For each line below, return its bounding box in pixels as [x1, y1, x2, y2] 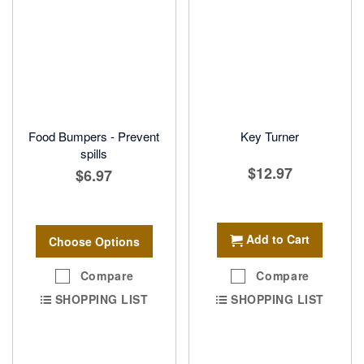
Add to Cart [246, 231, 310, 248]
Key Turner [240, 127, 300, 145]
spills [80, 144, 108, 162]
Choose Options [48, 232, 140, 249]
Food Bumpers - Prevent [28, 127, 160, 145]
